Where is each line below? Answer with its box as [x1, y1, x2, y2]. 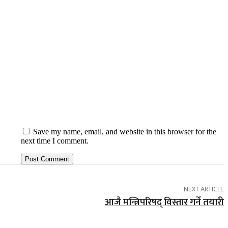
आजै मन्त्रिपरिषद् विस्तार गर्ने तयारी [104, 194, 224, 210]
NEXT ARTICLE [183, 183, 224, 195]
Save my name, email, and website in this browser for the [33, 127, 216, 136]
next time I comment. [20, 136, 89, 145]
